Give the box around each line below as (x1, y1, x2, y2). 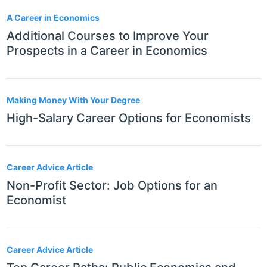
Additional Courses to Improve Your (7, 29, 209, 44)
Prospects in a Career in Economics (7, 44, 207, 58)
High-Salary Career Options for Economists (7, 111, 251, 126)
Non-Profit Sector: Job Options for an (7, 178, 218, 193)
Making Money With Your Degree (7, 95, 140, 105)
